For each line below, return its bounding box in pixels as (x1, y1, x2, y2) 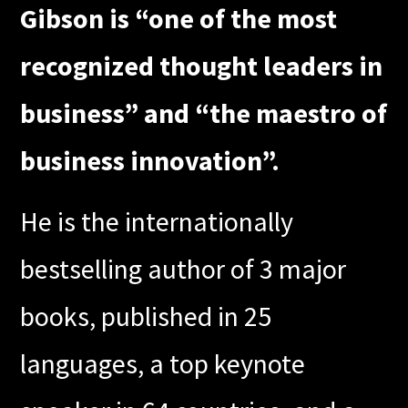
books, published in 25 (20, 299, 272, 334)
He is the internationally (20, 204, 294, 240)
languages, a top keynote (20, 346, 306, 382)
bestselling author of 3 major (20, 251, 347, 287)
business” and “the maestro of (20, 96, 388, 131)
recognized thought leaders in (20, 48, 383, 84)
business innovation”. (20, 143, 280, 178)
